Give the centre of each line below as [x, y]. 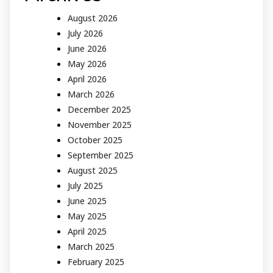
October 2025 [95, 140]
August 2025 [93, 171]
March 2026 [91, 94]
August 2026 [93, 18]
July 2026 [85, 34]
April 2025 [87, 232]
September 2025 [101, 155]
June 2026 [87, 49]
